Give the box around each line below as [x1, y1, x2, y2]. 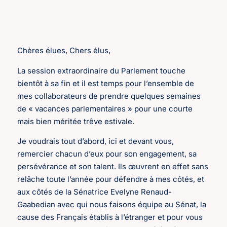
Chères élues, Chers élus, [17, 46, 111, 56]
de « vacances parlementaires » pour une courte [17, 103, 193, 113]
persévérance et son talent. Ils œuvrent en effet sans [17, 161, 209, 171]
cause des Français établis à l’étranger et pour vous [17, 212, 203, 222]
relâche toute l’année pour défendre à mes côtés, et [17, 174, 205, 184]
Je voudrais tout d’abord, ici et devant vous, [17, 136, 174, 146]
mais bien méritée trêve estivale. [17, 116, 135, 126]
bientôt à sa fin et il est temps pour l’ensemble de [17, 78, 195, 88]
